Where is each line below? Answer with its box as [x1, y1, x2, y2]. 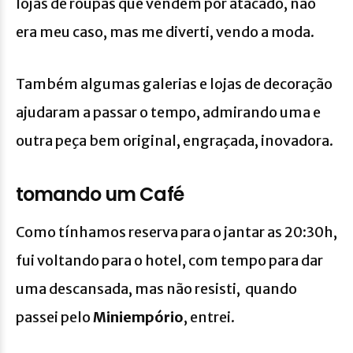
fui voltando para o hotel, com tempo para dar [16, 251, 323, 269]
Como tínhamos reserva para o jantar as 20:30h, [16, 222, 337, 241]
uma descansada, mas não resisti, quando [16, 279, 297, 298]
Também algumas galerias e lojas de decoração [16, 74, 333, 93]
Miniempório [93, 307, 184, 326]
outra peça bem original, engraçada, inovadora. [16, 131, 333, 150]
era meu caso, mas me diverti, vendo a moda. [16, 22, 314, 41]
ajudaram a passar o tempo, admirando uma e [16, 102, 321, 121]
